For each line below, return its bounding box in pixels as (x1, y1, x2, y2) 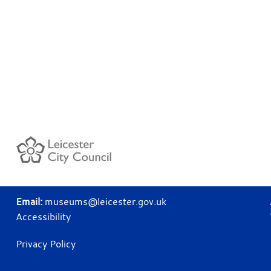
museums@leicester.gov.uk (45, 194, 167, 208)
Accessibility (16, 209, 71, 223)
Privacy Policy (16, 237, 76, 250)
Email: (16, 194, 45, 208)
